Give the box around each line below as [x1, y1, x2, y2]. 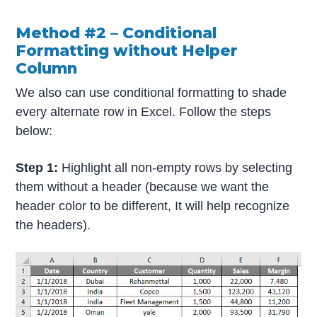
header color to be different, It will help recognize [16, 198, 290, 213]
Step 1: [16, 160, 59, 175]
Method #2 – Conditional [16, 23, 217, 42]
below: [16, 123, 53, 138]
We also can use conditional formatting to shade [16, 85, 287, 100]
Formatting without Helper [16, 41, 238, 60]
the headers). [16, 217, 91, 232]
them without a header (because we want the [16, 179, 270, 194]
